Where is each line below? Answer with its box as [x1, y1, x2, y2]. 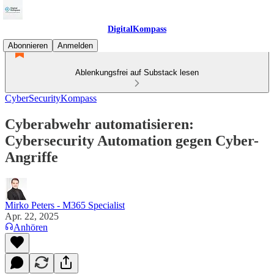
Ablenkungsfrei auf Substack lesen [75, 68, 199, 77]
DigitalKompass [108, 24, 166, 34]
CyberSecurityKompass [5, 93, 97, 103]
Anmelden [57, 41, 93, 50]
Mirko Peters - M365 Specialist [5, 199, 125, 210]
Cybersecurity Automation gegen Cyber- [5, 132, 259, 149]
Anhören [13, 221, 48, 232]
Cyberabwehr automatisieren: [5, 116, 194, 132]
